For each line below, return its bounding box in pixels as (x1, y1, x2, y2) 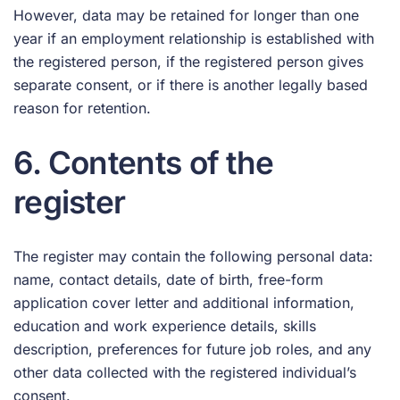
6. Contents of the (13, 144, 274, 181)
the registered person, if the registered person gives (13, 53, 363, 71)
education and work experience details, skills (13, 317, 316, 335)
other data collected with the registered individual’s (13, 363, 356, 381)
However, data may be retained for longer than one (13, 6, 359, 24)
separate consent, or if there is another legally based (13, 76, 368, 94)
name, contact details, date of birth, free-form (13, 271, 323, 288)
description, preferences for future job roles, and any (13, 340, 371, 358)
